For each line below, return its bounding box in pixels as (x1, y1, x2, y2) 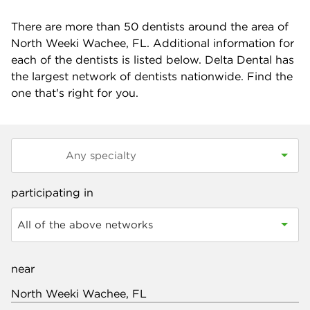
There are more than (11, 19, 124, 33)
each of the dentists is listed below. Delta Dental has (11, 53, 294, 66)
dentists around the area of (138, 19, 289, 33)
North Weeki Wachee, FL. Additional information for (11, 36, 294, 50)
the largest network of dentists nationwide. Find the (11, 69, 293, 83)
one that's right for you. (11, 86, 138, 100)
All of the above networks (17, 218, 153, 231)
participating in (11, 185, 93, 199)
